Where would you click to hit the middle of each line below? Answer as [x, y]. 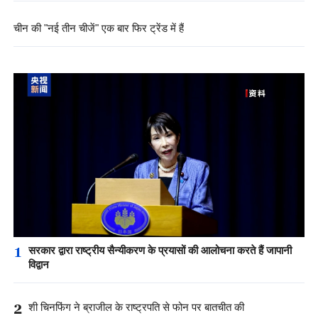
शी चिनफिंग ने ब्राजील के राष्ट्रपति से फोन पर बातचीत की [136, 307]
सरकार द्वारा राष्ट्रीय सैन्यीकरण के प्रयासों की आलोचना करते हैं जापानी [160, 251]
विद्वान [38, 265]
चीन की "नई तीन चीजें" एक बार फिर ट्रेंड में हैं [98, 28]
